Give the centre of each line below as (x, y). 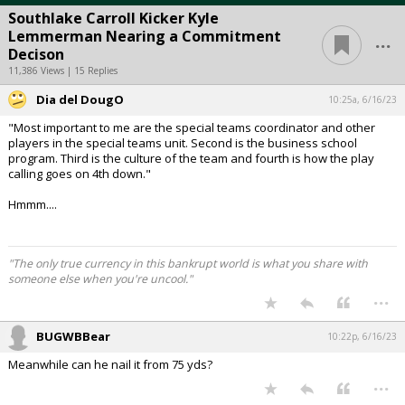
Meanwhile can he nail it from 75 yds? (110, 365)
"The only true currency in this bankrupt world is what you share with (188, 264)
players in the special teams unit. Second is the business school (183, 143)
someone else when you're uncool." (100, 279)
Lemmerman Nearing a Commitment (145, 37)
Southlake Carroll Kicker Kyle (113, 19)
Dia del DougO (80, 100)
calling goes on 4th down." (80, 174)
